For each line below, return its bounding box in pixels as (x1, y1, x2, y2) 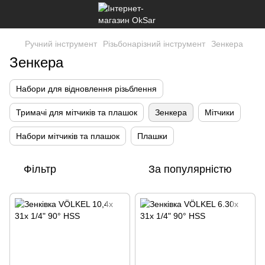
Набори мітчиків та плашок (16, 131, 119, 141)
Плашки (137, 131, 167, 141)
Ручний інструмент (25, 39, 97, 49)
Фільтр (24, 163, 56, 175)
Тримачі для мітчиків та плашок (16, 108, 137, 117)
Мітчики (205, 108, 234, 117)
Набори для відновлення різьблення (16, 84, 157, 93)
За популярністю (148, 163, 232, 175)
